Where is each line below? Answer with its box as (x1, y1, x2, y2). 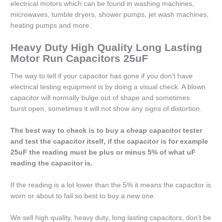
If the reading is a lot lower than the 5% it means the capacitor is (10, 181, 212, 189)
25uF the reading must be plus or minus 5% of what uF (10, 149, 196, 157)
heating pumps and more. (10, 21, 92, 29)
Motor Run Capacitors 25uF (10, 52, 149, 64)
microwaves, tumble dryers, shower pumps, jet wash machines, (10, 10, 209, 18)
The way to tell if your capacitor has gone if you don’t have (10, 72, 193, 80)
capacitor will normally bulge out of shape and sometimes (10, 94, 190, 102)
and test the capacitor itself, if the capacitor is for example (10, 138, 209, 146)
